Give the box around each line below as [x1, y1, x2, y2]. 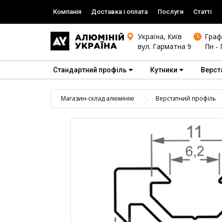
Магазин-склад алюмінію [61, 94, 134, 103]
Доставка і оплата [91, 8, 148, 15]
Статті [193, 8, 212, 15]
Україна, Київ [137, 32, 182, 41]
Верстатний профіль [156, 94, 216, 103]
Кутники [150, 66, 177, 74]
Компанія [53, 8, 81, 15]
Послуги [158, 8, 183, 15]
